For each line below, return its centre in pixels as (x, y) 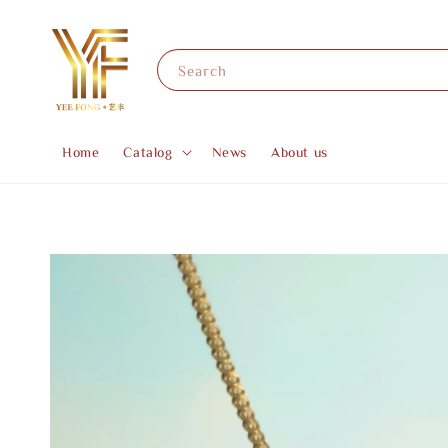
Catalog (148, 151)
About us (299, 151)
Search (202, 71)
